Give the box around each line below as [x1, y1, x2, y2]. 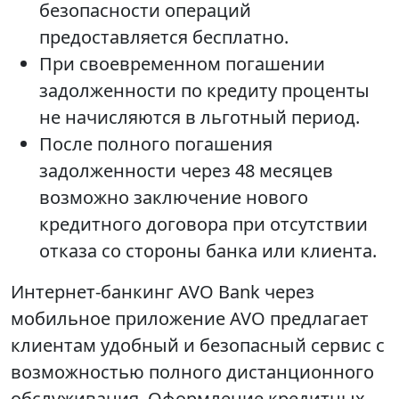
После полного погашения [39, 132, 273, 157]
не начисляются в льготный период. [39, 105, 360, 130]
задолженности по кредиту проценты [39, 78, 370, 103]
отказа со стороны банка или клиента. [39, 239, 377, 264]
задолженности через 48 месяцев [39, 159, 333, 183]
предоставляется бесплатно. [39, 25, 289, 50]
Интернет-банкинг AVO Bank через [11, 280, 314, 305]
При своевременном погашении [39, 52, 325, 77]
